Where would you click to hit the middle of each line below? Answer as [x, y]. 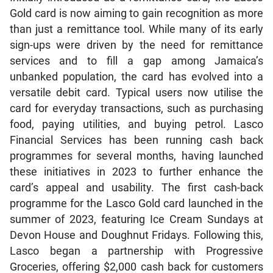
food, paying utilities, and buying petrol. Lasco [136, 124]
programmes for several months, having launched [136, 156]
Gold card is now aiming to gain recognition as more [136, 13]
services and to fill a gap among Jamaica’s [136, 61]
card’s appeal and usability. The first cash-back [136, 187]
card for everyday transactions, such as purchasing [136, 108]
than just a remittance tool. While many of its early [136, 29]
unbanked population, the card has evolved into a [136, 76]
